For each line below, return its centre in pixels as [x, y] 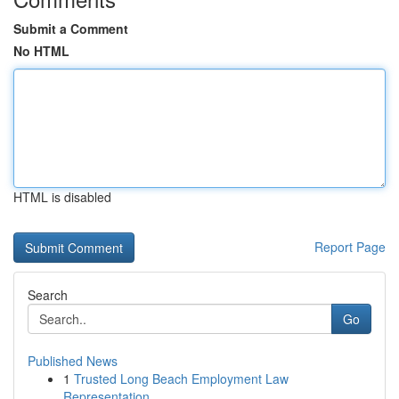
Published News [73, 361]
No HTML [41, 51]
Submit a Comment [71, 28]
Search [48, 295]
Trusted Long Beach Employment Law [181, 379]
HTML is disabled [62, 197]
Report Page [350, 247]
